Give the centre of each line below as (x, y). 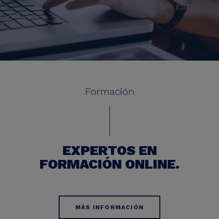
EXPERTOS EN (109, 150)
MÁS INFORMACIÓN (109, 207)
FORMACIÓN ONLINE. (109, 164)
